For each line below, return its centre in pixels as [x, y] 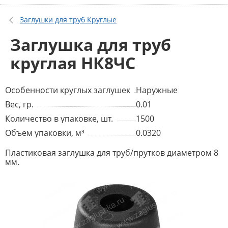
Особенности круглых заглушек [68, 90]
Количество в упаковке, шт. [59, 119]
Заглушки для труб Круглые [68, 19]
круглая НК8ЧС [73, 63]
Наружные [156, 90]
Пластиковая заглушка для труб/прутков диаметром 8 [112, 153]
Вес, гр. [19, 105]
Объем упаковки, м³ [45, 133]
